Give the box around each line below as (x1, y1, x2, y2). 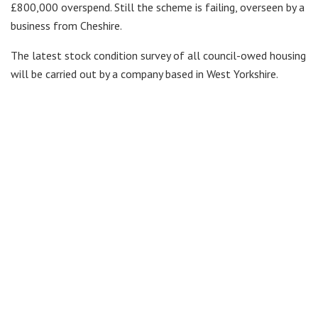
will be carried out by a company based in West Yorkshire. (11, 66, 278, 81)
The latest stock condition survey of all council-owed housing (11, 48, 306, 62)
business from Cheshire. (11, 18, 122, 33)
